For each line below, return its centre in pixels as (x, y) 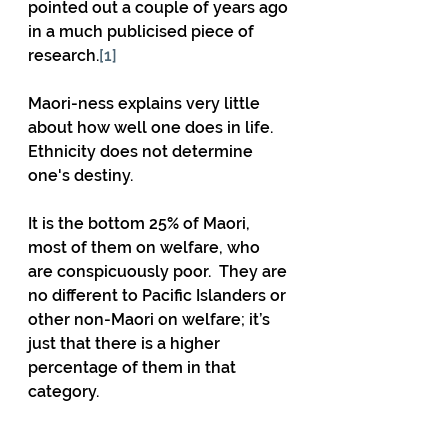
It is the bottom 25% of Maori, (141, 223)
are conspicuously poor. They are (159, 271)
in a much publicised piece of (143, 31)
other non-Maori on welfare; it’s (151, 319)
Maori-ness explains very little (146, 103)
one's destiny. (80, 175)
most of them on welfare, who (146, 247)
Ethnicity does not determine (142, 151)
